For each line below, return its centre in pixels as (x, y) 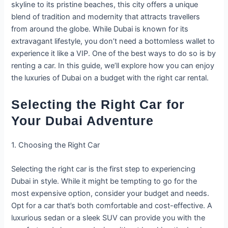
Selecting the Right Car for (98, 104)
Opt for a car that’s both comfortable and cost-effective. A (112, 206)
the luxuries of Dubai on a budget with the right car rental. (110, 78)
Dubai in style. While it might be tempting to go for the (104, 181)
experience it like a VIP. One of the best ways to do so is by (114, 54)
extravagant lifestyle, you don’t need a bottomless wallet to (113, 41)
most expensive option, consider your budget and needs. (110, 194)
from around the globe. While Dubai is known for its (100, 29)
